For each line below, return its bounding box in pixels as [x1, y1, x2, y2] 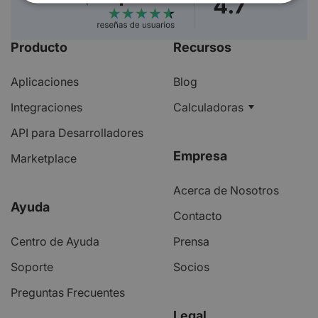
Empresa [173, 148, 227, 163]
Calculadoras [173, 99, 243, 114]
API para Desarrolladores [11, 125, 143, 140]
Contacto [173, 208, 222, 223]
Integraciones [11, 99, 82, 114]
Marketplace [11, 150, 77, 165]
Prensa [173, 234, 209, 248]
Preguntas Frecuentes [11, 285, 125, 300]
